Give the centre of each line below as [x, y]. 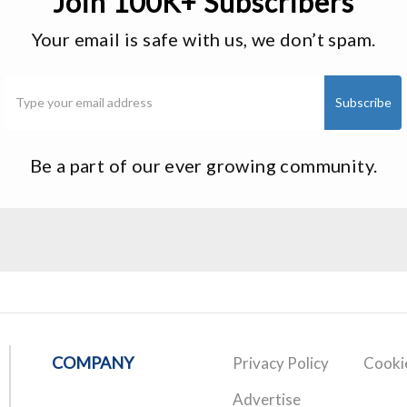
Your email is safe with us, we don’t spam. [203, 39]
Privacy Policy [280, 362]
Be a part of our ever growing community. [203, 165]
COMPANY [93, 362]
